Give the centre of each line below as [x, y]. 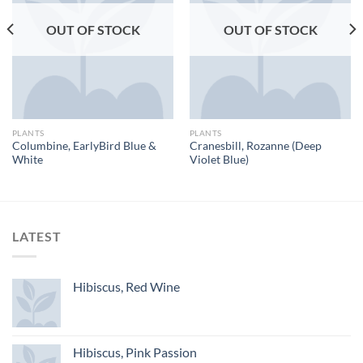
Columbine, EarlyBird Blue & [84, 146]
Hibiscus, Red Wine [126, 286]
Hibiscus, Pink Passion [135, 352]
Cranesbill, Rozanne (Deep [255, 146]
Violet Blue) [219, 160]
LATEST [37, 237]
